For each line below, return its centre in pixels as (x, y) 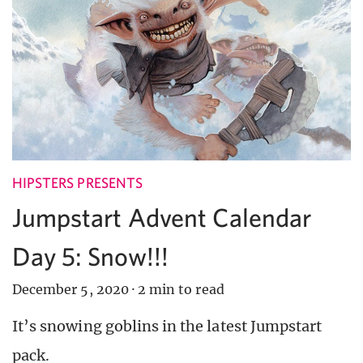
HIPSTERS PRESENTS (77, 183)
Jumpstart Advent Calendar (162, 218)
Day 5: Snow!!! (90, 256)
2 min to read (181, 290)
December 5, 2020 (70, 290)
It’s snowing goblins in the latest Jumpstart (167, 327)
